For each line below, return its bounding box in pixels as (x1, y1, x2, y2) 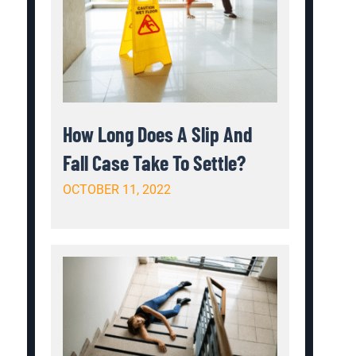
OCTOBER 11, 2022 (63, 182, 172, 198)
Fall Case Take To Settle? (63, 150, 246, 176)
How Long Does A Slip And (63, 122, 253, 147)
